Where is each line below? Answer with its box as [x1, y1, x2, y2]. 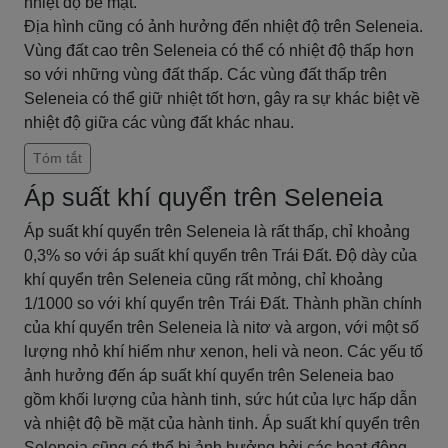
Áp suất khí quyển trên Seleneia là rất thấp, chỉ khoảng [24, 223, 410, 240]
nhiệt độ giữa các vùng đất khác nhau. [24, 114, 294, 131]
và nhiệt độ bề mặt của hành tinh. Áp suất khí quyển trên [24, 415, 420, 432]
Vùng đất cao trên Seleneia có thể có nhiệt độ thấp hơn [24, 42, 414, 59]
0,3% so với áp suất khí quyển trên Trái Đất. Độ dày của [24, 247, 417, 264]
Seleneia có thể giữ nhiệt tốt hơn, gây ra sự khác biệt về [24, 90, 420, 107]
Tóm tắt [33, 150, 82, 166]
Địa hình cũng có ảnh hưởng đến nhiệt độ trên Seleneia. [24, 18, 423, 35]
